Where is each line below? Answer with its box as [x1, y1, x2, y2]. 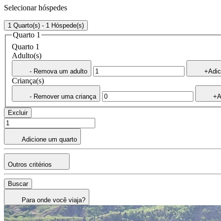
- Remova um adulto [30, 67, 87, 75]
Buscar [8, 180, 28, 187]
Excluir [8, 109, 28, 116]
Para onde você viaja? [22, 196, 85, 204]
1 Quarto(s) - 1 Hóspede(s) [8, 21, 84, 29]
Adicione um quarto [22, 135, 77, 143]
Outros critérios [8, 160, 54, 168]
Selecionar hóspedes [4, 3, 67, 12]
